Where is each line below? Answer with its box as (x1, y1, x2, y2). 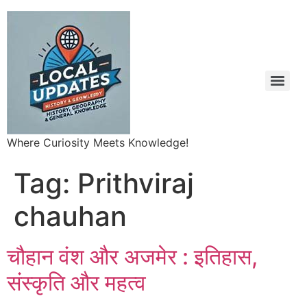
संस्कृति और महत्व (7, 269, 146, 296)
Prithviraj (77, 167, 194, 200)
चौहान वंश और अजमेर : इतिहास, (7, 243, 258, 270)
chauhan (14, 199, 127, 233)
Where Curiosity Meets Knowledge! (7, 136, 188, 149)
